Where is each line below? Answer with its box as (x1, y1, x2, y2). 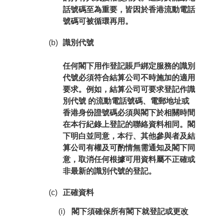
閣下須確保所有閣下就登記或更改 (71, 207, 188, 216)
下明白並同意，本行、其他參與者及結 (62, 132, 195, 140)
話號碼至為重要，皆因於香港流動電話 (62, 5, 195, 14)
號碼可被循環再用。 (62, 17, 133, 25)
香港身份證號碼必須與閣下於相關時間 (62, 109, 195, 117)
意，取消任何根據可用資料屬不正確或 (62, 155, 195, 163)
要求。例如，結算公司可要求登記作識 (62, 85, 195, 93)
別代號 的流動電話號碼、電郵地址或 (62, 97, 189, 105)
